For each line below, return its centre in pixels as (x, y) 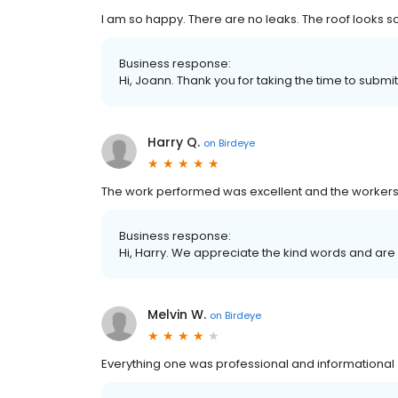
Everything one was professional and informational (248, 364)
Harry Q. (174, 143)
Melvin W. (177, 315)
